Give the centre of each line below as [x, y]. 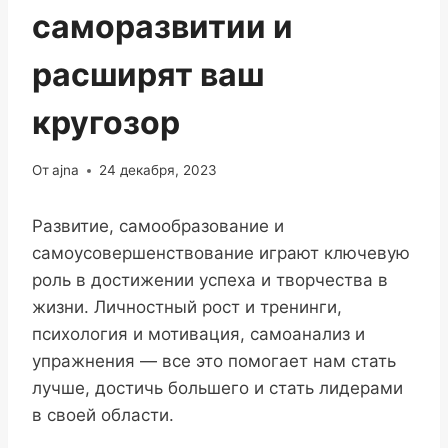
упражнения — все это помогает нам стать [214, 361]
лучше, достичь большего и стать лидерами [217, 388]
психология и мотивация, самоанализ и [198, 334]
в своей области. [103, 415]
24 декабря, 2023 [158, 170]
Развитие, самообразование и [158, 226]
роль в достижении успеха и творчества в [210, 280]
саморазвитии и [162, 26]
